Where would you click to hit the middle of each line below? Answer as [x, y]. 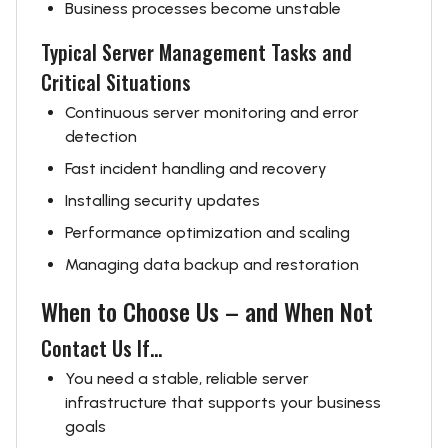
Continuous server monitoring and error [212, 112]
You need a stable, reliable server [187, 378]
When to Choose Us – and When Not [207, 311]
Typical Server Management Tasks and [196, 52]
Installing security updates [162, 200]
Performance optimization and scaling [207, 232]
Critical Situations [116, 82]
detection [101, 136]
